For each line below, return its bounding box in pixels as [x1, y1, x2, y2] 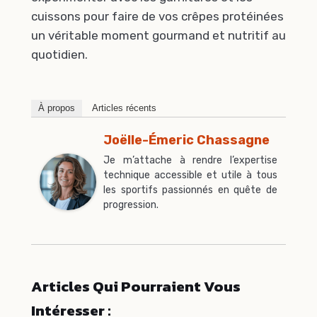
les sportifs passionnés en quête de [103, 184, 277, 197]
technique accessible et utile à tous [103, 169, 277, 182]
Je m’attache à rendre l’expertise [103, 154, 277, 167]
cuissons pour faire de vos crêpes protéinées [31, 8, 284, 23]
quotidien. [31, 47, 88, 62]
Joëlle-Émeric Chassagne [103, 132, 270, 149]
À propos [38, 103, 75, 114]
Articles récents [92, 103, 156, 114]
